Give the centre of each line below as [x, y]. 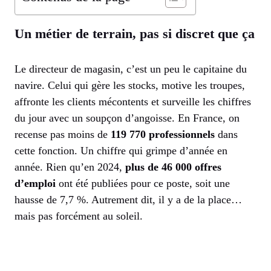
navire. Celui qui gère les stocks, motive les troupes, [130, 86]
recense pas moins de [63, 135]
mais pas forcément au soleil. [79, 216]
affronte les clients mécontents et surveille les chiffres [133, 102]
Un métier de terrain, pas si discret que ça [135, 34]
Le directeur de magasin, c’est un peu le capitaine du [131, 69]
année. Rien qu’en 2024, [70, 167]
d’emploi [35, 184]
